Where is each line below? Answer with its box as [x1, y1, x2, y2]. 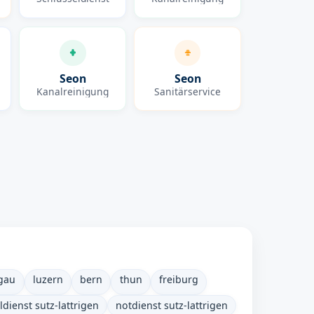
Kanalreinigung [36, 84, 109, 98]
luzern [32, 272, 63, 286]
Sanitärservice [154, 84, 221, 98]
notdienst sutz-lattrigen [115, 298, 228, 312]
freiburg [158, 272, 198, 286]
